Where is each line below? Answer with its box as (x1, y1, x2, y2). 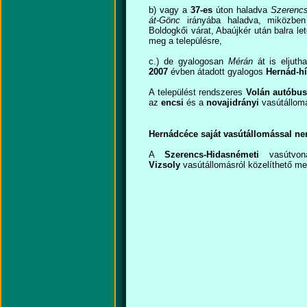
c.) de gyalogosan (149, 56, 228, 66)
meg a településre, (149, 36, 222, 46)
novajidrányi (206, 97, 259, 108)
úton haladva (212, 5, 271, 15)
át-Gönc (149, 15, 180, 25)
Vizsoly (149, 160, 183, 170)
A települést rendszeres (149, 87, 246, 97)
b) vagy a (149, 5, 191, 15)
